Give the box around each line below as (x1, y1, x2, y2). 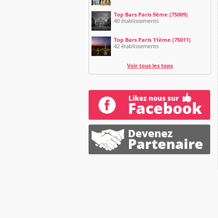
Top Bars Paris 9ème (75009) (114, 11, 188, 18)
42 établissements (114, 42, 159, 50)
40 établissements (114, 17, 159, 24)
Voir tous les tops (127, 62, 173, 69)
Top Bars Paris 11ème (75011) (114, 36, 191, 43)
